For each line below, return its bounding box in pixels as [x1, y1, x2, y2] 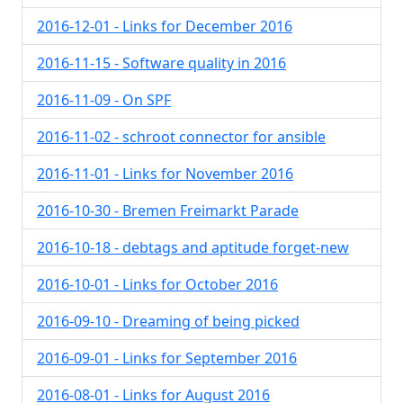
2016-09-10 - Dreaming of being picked [37, 311, 300, 331]
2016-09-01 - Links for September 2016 [37, 348, 297, 368]
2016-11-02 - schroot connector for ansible [37, 127, 326, 147]
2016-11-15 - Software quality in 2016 [37, 53, 286, 73]
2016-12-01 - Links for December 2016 [37, 16, 292, 36]
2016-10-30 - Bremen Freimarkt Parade [37, 201, 299, 220]
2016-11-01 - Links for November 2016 [37, 164, 293, 184]
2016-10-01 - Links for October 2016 [37, 274, 278, 294]
